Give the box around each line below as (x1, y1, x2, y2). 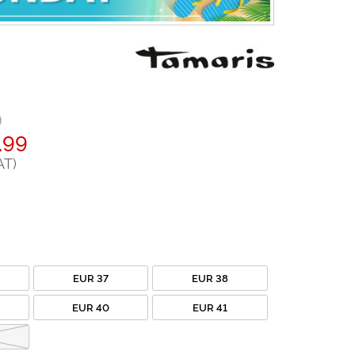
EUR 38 (191, 269, 228, 284)
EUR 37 (72, 269, 109, 284)
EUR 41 (192, 299, 227, 314)
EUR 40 (71, 299, 109, 314)
